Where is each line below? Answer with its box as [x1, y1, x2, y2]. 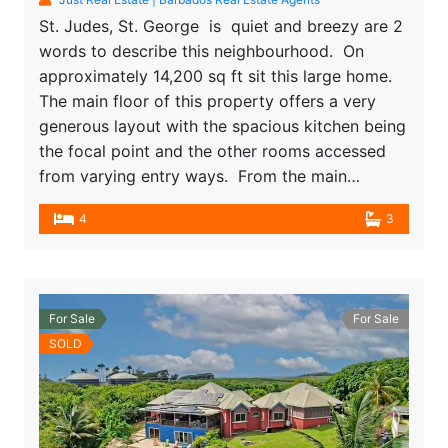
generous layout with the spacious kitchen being [39, 115, 406, 136]
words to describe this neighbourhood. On [39, 40, 364, 61]
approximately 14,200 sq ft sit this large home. [39, 65, 397, 86]
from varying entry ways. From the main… [39, 165, 360, 186]
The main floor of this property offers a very [39, 90, 376, 111]
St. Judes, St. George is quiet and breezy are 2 [39, 15, 403, 36]
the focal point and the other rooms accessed [39, 140, 386, 161]
